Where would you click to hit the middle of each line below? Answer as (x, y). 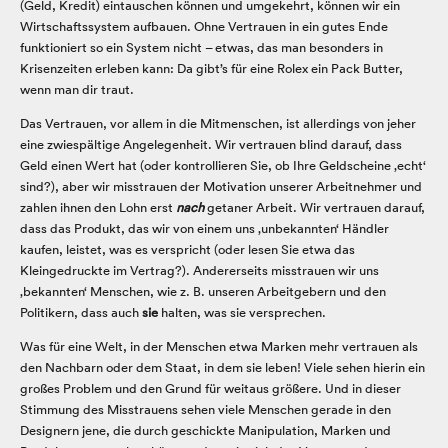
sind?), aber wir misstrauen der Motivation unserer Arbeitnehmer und (221, 187)
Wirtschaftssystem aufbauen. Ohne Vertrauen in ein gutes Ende (204, 27)
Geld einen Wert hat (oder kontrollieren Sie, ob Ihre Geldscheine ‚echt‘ (223, 166)
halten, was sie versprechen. (242, 313)
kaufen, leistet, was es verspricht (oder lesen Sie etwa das (187, 250)
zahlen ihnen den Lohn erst (98, 208)
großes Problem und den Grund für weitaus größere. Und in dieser (210, 389)
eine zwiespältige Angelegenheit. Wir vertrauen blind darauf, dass (211, 145)
